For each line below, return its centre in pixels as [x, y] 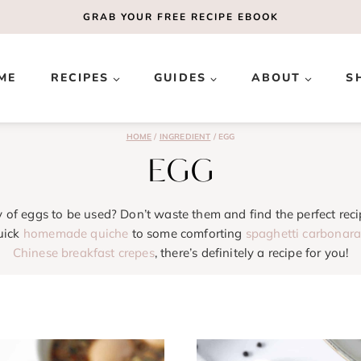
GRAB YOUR [120, 17]
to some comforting [187, 233]
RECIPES [80, 78]
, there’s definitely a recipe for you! [251, 253]
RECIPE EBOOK [234, 17]
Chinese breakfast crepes [83, 253]
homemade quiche [76, 233]
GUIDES [180, 78]
